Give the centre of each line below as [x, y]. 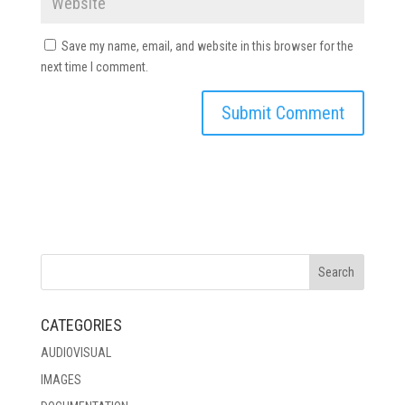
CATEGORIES [81, 325]
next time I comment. [94, 67]
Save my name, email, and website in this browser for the [207, 46]
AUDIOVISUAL [75, 353]
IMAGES [61, 380]
